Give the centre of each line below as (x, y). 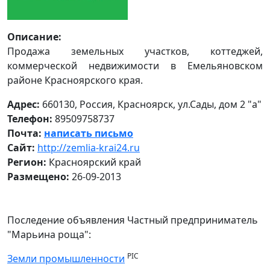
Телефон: (30, 119)
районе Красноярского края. (75, 80)
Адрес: (24, 104)
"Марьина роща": (49, 234)
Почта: (24, 133)
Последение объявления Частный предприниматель (133, 220)
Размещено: (38, 177)
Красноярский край (94, 162)
